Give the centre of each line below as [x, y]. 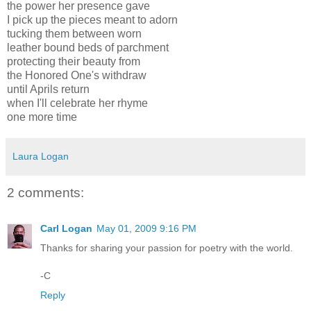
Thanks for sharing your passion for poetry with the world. [167, 248]
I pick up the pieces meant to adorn [92, 19]
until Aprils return [48, 89]
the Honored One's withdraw [77, 75]
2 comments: [45, 192]
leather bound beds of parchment [88, 47]
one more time [42, 117]
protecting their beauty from [74, 61]
